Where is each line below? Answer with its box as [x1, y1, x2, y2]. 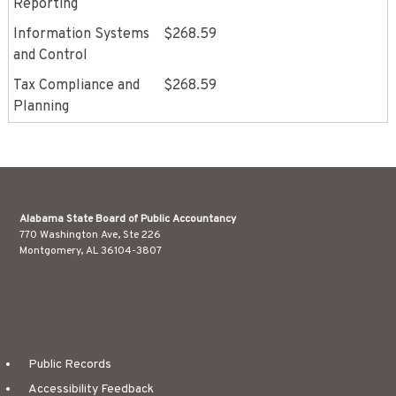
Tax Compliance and [13, 77, 140, 95]
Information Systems [13, 26, 149, 43]
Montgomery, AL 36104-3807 [19, 244, 162, 258]
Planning [13, 98, 69, 116]
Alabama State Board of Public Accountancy [19, 212, 236, 226]
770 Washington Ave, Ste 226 [19, 228, 161, 242]
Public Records [27, 357, 111, 372]
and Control [13, 47, 88, 65]
